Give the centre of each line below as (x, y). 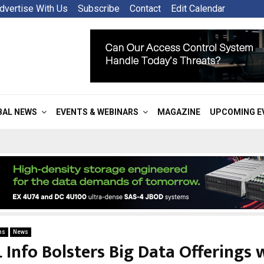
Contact (145, 9)
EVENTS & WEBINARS (97, 112)
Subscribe (99, 9)
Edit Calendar (198, 9)
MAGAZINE (179, 112)
